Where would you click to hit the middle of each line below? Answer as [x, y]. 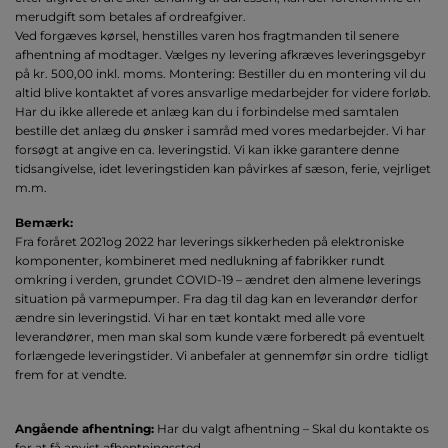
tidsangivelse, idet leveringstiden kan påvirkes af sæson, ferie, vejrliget [223, 168]
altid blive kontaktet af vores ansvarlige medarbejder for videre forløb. [223, 92]
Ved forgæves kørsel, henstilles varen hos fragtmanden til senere [207, 35]
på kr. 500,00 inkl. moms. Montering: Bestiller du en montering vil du [220, 73]
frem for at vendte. [71, 374]
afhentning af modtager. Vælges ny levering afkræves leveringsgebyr [220, 54]
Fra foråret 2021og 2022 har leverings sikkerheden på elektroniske [209, 241]
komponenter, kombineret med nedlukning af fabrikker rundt [200, 260]
